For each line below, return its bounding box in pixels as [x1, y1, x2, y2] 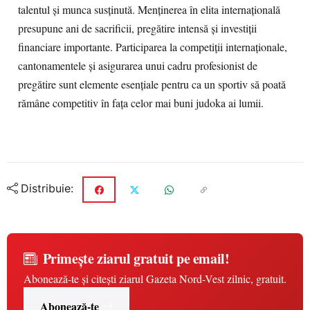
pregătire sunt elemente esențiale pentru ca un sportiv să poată [18, 77, 286, 92]
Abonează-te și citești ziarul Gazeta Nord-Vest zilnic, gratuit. [24, 271, 286, 286]
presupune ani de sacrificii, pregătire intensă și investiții [18, 21, 257, 36]
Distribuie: [21, 181, 73, 196]
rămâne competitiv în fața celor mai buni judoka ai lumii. [18, 95, 264, 111]
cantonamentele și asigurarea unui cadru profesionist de [18, 58, 257, 73]
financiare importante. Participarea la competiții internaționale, [18, 39, 287, 55]
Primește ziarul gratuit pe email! [42, 248, 230, 268]
